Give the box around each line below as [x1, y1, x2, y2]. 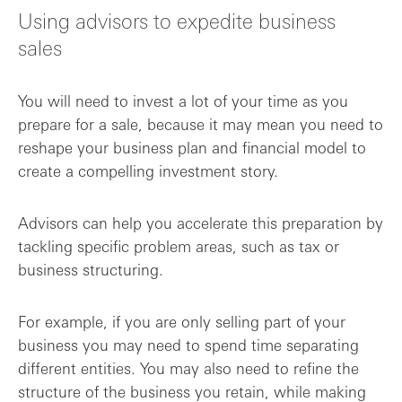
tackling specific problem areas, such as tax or [18, 236, 339, 256]
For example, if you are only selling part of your [18, 311, 345, 331]
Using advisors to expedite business [18, 6, 336, 33]
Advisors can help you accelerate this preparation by [18, 213, 383, 232]
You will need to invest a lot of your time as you [18, 91, 348, 110]
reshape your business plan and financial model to [18, 137, 366, 157]
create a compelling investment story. [18, 161, 278, 180]
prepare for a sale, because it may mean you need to [18, 114, 383, 134]
